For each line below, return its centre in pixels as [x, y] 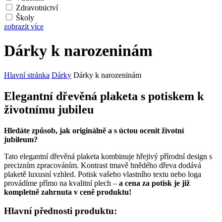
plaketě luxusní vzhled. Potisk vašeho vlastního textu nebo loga [103, 174]
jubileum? [21, 139]
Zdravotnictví [37, 8]
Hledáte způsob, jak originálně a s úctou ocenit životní [94, 130]
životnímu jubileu [49, 109]
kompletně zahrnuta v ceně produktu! [68, 192]
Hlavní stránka [27, 75]
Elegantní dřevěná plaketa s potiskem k [104, 96]
